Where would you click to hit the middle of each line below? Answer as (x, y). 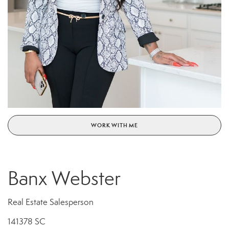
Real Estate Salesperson (51, 202)
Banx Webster (64, 179)
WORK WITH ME (114, 125)
